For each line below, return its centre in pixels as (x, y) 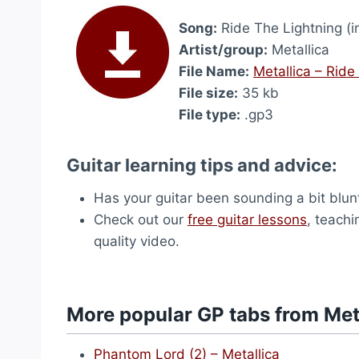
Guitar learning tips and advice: (202, 165)
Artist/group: (223, 50)
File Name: (214, 71)
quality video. (137, 241)
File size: (208, 93)
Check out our (141, 220)
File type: (210, 115)
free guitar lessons (247, 220)
